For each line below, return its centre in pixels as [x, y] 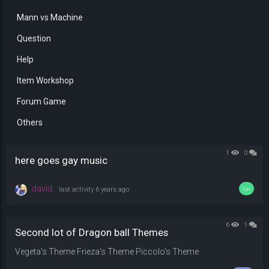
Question [34, 38]
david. [43, 189]
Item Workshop [45, 80]
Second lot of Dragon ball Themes [92, 233]
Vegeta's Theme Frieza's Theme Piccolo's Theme [107, 252]
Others [29, 122]
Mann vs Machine [50, 17]
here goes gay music [62, 161]
